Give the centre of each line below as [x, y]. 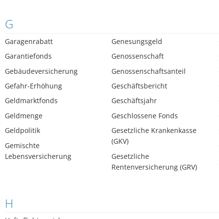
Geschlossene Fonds [145, 115]
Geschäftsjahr [134, 101]
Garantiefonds [28, 56]
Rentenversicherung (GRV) [154, 167]
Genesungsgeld [137, 41]
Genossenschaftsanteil [149, 71]
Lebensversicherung [38, 156]
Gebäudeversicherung [41, 71]
